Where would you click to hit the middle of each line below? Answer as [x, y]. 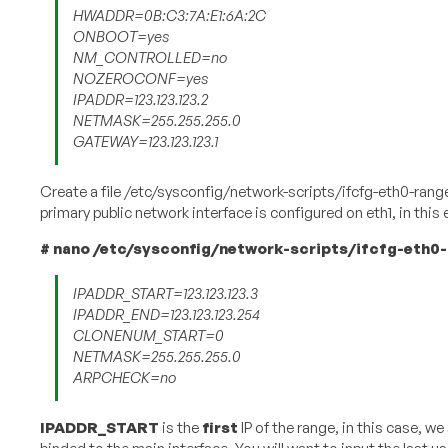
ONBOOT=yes [121, 37]
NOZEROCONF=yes [140, 79]
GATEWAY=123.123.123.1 [145, 142]
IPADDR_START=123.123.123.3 [165, 294]
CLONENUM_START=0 [148, 336]
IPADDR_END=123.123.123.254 [166, 315]
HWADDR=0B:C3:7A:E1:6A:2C [169, 16]
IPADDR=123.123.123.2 [140, 100]
